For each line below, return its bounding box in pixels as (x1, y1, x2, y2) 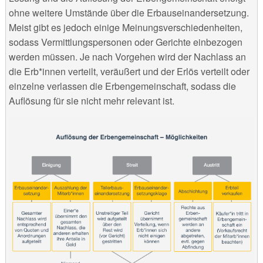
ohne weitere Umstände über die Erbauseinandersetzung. (8, 6, 249, 20)
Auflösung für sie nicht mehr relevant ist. (8, 94, 174, 108)
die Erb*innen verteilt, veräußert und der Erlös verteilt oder (8, 65, 249, 79)
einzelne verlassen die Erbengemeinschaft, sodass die (8, 79, 236, 93)
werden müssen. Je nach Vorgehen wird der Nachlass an (8, 50, 246, 64)
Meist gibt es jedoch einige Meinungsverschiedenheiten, (8, 21, 242, 35)
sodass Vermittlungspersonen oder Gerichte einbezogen (8, 35, 242, 49)
